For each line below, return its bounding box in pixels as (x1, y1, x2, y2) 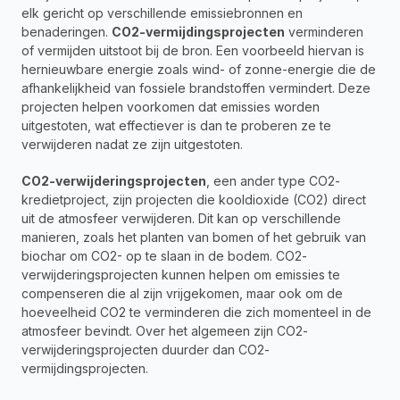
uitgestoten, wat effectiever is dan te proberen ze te (21, 118, 331, 133)
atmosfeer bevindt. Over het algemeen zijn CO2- (21, 323, 308, 338)
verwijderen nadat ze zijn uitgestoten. (21, 137, 243, 152)
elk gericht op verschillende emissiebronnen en (21, 5, 303, 21)
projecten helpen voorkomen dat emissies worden (21, 99, 320, 114)
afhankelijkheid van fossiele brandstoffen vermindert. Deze (21, 80, 371, 96)
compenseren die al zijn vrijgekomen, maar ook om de (21, 286, 343, 301)
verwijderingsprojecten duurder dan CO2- (21, 342, 270, 357)
